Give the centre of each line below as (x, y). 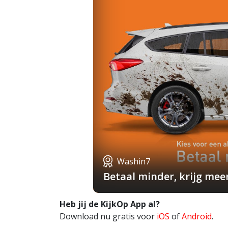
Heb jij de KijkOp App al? (110, 204)
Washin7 (133, 161)
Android (197, 216)
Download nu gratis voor (108, 216)
